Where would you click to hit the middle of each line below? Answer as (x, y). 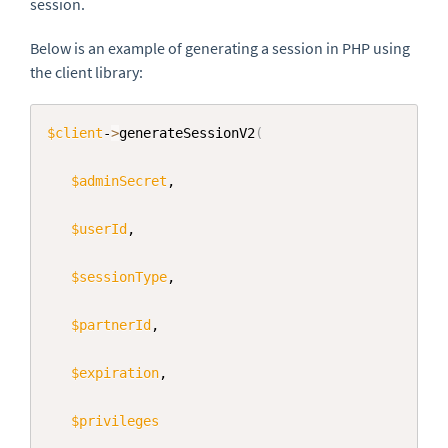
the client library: (86, 72)
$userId (99, 229)
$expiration (115, 373)
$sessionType (119, 277)
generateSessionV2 (187, 133)
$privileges (115, 421)
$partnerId (111, 325)
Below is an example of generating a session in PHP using (220, 48)
